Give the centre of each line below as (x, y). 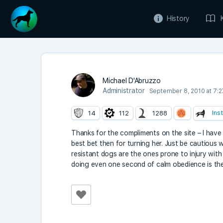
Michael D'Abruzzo (132, 81)
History (178, 18)
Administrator (124, 91)
